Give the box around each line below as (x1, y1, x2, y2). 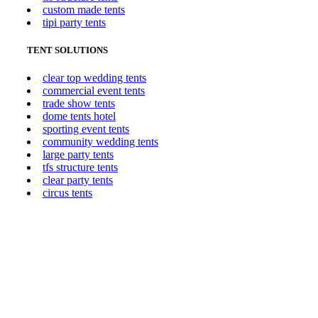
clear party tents (43, 174, 113, 187)
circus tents (43, 187, 92, 199)
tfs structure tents (43, 161, 118, 174)
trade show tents (43, 97, 115, 110)
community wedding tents (43, 136, 158, 148)
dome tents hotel (43, 110, 116, 123)
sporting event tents (43, 123, 129, 136)
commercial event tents (43, 84, 145, 97)
